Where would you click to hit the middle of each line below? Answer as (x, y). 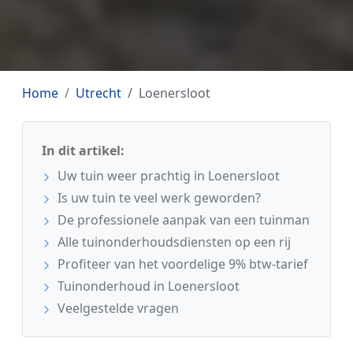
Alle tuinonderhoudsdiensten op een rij (173, 242)
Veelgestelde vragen (117, 308)
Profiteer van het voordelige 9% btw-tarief (181, 264)
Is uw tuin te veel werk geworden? (158, 197)
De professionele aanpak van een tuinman (182, 219)
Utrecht (98, 93)
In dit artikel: (83, 150)
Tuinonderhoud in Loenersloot (147, 286)
